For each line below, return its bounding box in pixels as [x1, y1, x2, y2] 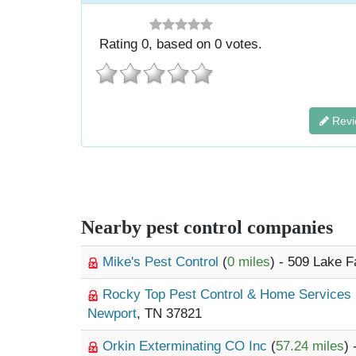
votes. [222, 37, 263, 52]
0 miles [227, 254, 270, 269]
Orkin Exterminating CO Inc [103, 339, 271, 354]
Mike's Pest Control [103, 254, 222, 269]
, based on [149, 37, 215, 52]
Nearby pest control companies [81, 217, 333, 238]
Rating [99, 37, 142, 52]
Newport [87, 306, 137, 321]
